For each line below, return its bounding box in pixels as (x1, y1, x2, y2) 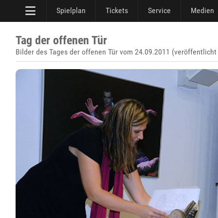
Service (148, 6, 171, 15)
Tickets (106, 6, 128, 15)
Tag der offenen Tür (16, 34, 107, 47)
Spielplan (56, 6, 86, 15)
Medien (191, 6, 214, 15)
